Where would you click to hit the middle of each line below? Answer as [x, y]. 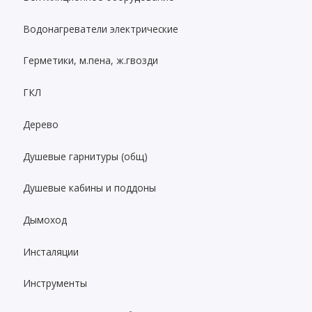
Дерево [41, 124]
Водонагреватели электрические [101, 29]
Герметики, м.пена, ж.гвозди [91, 61]
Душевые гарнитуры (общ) [86, 156]
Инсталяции [51, 251]
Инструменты [55, 283]
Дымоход [45, 220]
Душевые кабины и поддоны [90, 188]
